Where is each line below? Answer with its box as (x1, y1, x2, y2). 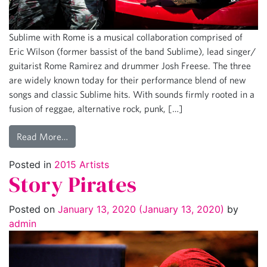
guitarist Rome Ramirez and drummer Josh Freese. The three (9, 60, 251, 71)
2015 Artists (54, 158, 109, 170)
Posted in (9, 158, 54, 170)
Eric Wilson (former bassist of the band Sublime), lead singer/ (9, 45, 256, 57)
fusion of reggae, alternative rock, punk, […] (9, 103, 183, 114)
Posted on (9, 203, 58, 215)
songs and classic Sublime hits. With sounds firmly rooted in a (9, 88, 254, 100)
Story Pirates (9, 169, 136, 199)
